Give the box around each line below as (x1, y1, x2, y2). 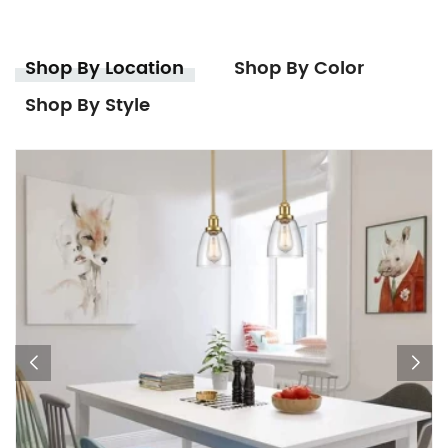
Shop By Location (25, 54, 184, 84)
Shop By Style (25, 91, 150, 121)
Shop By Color (233, 54, 364, 84)
